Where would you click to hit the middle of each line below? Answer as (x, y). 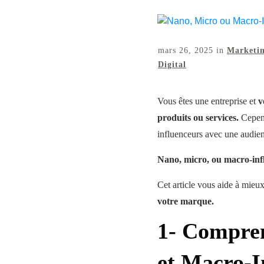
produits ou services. (198, 117)
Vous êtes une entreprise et (208, 101)
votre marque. (187, 201)
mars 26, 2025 (187, 50)
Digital (172, 64)
